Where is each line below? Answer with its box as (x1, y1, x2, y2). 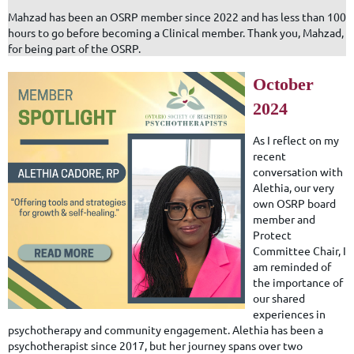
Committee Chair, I (253, 243, 346, 258)
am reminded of (253, 258, 331, 273)
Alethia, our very (253, 179, 334, 194)
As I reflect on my (253, 132, 339, 147)
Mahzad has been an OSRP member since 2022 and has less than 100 (8, 9, 346, 24)
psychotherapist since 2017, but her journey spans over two (8, 337, 303, 352)
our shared (253, 290, 305, 305)
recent (253, 148, 286, 163)
